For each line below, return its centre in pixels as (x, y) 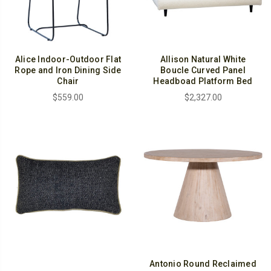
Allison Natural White (203, 59)
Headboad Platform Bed (203, 81)
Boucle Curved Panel (203, 70)
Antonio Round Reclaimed (203, 263)
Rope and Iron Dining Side (68, 70)
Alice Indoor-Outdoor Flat (68, 59)
